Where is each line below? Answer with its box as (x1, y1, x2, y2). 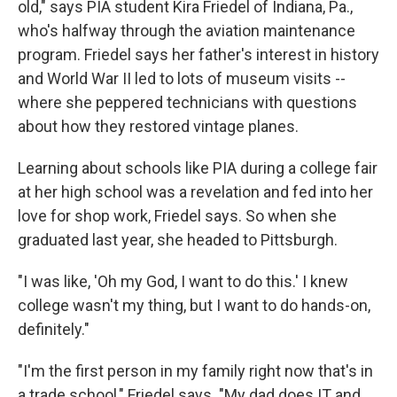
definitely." (18, 319, 90, 339)
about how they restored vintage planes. (18, 116, 299, 136)
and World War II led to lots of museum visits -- (18, 68, 346, 88)
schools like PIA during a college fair (125, 158, 378, 177)
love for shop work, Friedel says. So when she (18, 206, 337, 225)
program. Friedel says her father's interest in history (18, 44, 379, 64)
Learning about (18, 158, 121, 177)
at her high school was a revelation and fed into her (18, 182, 373, 201)
